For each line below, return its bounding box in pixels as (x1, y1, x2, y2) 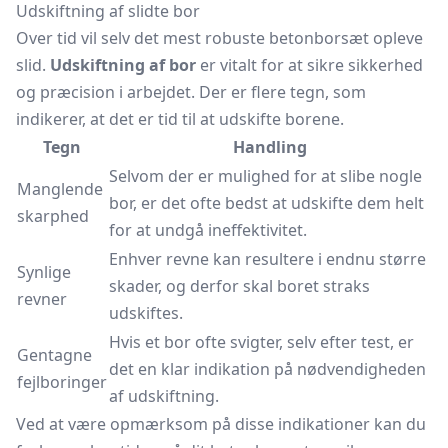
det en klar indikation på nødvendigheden (109, 358, 426, 380)
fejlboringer (17, 371, 107, 393)
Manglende (17, 178, 103, 200)
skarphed (17, 205, 89, 227)
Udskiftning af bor (50, 54, 196, 76)
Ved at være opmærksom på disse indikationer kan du (16, 413, 426, 435)
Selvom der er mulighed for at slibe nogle (109, 165, 422, 187)
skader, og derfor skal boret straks (109, 275, 370, 297)
